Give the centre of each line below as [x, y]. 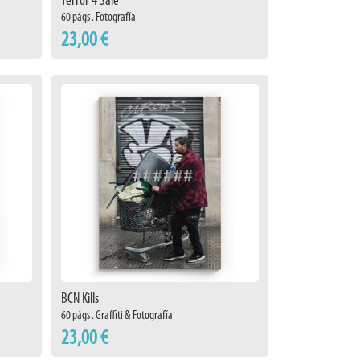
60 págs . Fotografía [98, 17]
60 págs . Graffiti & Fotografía [117, 315]
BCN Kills [80, 298]
